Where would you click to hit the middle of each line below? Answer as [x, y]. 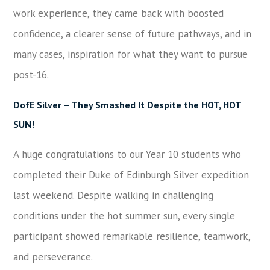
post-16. [31, 74]
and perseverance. [53, 256]
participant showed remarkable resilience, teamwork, [132, 236]
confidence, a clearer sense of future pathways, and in [133, 33]
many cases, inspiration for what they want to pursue [131, 54]
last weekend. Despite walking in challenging [114, 195]
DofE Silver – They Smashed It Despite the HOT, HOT [127, 105]
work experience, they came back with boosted [119, 13]
